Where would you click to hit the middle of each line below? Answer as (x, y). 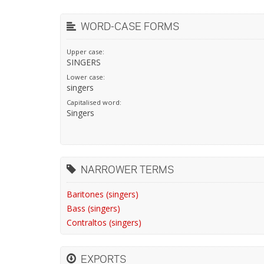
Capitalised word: (94, 102)
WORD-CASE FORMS (128, 26)
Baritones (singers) (103, 194)
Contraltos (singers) (104, 222)
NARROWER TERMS (125, 169)
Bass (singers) (93, 208)
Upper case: (85, 52)
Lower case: (86, 77)
